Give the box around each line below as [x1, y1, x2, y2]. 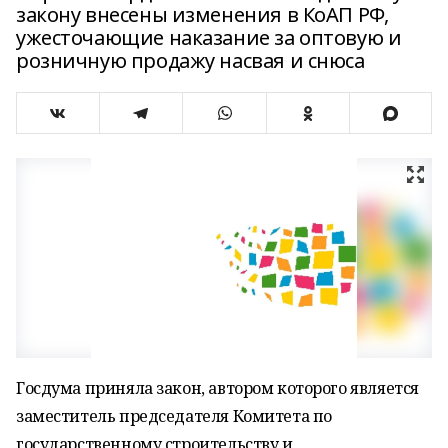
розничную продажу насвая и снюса [16, 47, 365, 74]
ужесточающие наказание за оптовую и [16, 24, 402, 51]
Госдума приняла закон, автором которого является [16, 377, 419, 399]
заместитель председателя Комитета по [16, 405, 332, 427]
